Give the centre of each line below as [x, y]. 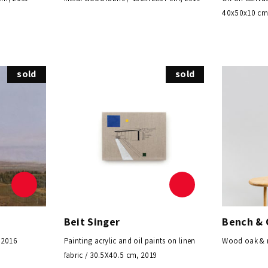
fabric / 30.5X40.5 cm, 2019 [110, 255]
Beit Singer [92, 221]
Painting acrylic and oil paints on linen [130, 240]
